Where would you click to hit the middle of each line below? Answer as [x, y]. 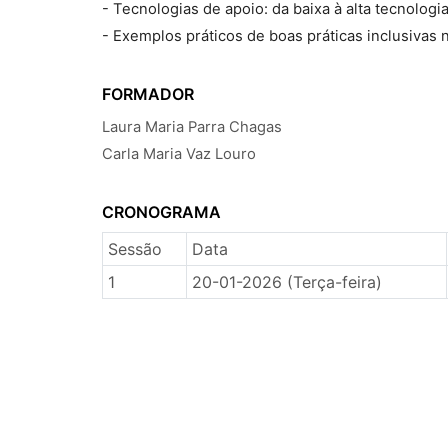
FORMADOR [148, 94]
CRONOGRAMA [161, 212]
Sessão [134, 249]
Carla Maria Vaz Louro [179, 154]
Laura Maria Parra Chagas [192, 127]
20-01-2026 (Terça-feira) [286, 282]
